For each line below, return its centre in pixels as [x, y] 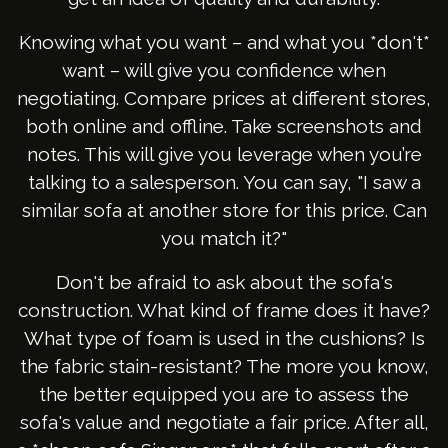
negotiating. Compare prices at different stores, [224, 98]
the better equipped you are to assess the [224, 394]
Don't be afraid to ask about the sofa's [224, 282]
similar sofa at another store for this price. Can [224, 210]
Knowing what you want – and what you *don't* [224, 42]
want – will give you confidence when [224, 70]
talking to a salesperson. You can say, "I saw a [224, 182]
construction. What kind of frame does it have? [224, 310]
